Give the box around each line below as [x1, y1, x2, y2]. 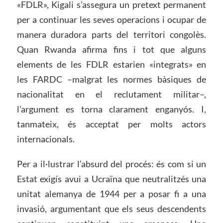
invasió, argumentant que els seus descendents [16, 203, 207, 215]
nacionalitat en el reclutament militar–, [16, 89, 207, 100]
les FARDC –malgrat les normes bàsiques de [16, 74, 207, 85]
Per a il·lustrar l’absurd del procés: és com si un [16, 158, 207, 170]
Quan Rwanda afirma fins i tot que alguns [16, 44, 207, 55]
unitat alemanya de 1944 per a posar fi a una [16, 188, 207, 200]
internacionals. [16, 133, 75, 145]
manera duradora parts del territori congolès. [16, 29, 207, 40]
